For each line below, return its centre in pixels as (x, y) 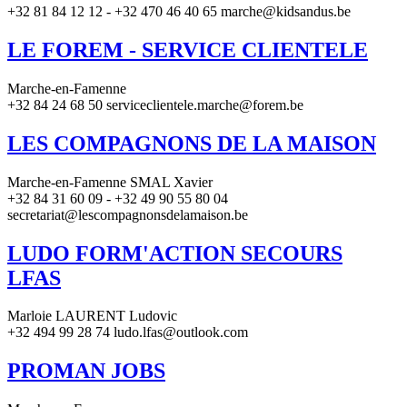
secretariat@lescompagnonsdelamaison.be (128, 214)
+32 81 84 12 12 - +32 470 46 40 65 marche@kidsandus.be (179, 11)
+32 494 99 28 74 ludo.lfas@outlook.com (128, 333)
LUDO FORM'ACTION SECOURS (175, 253)
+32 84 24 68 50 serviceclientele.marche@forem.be (155, 104)
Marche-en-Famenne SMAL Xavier (110, 182)
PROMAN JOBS (86, 371)
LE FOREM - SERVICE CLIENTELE (188, 50)
